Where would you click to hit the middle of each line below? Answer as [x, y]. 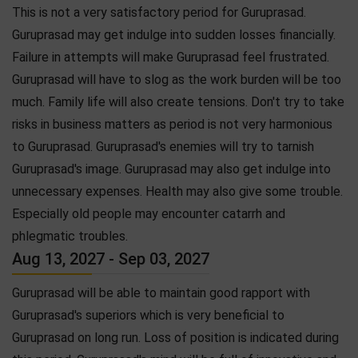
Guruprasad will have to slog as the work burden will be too [177, 79]
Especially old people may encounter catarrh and [149, 213]
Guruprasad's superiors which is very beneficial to [148, 315]
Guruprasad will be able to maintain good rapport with [161, 292]
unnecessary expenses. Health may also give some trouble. [177, 191]
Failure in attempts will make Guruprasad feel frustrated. [171, 57]
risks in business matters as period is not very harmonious [172, 124]
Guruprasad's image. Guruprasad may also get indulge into [171, 169]
